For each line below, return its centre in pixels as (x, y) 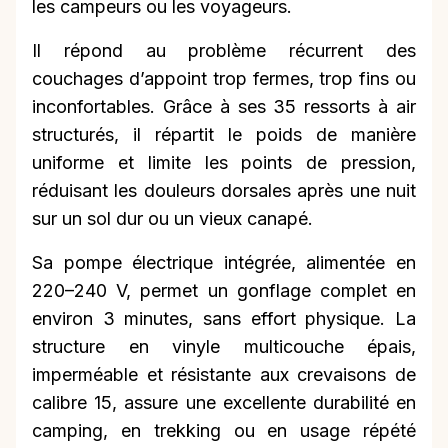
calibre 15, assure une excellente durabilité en (224, 403)
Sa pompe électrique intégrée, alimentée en (224, 263)
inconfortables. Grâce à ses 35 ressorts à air (224, 107)
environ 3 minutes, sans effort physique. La (224, 319)
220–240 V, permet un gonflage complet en (224, 291)
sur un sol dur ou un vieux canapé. (172, 219)
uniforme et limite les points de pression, (224, 163)
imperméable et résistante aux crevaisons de (224, 375)
